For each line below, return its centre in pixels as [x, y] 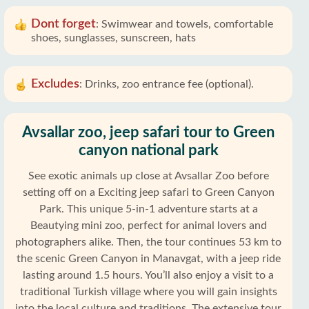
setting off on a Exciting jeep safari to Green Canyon [148, 192]
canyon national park [148, 150]
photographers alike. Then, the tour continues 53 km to [148, 242]
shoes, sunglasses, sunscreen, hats [113, 38]
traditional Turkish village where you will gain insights [148, 292]
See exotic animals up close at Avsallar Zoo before [148, 176]
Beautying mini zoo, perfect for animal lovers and [148, 226]
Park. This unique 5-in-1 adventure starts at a [148, 209]
